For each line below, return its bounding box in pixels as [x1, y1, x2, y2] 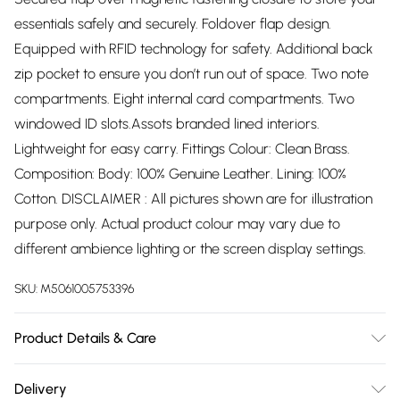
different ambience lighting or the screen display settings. [14, 240, 366, 257]
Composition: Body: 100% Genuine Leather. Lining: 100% [14, 165, 346, 182]
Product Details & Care [14, 329, 156, 346]
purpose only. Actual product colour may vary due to [14, 215, 340, 232]
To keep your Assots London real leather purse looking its [14, 367, 368, 384]
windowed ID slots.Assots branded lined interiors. [14, 115, 320, 132]
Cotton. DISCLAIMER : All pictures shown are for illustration [14, 190, 372, 207]
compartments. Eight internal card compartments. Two [14, 90, 354, 107]
